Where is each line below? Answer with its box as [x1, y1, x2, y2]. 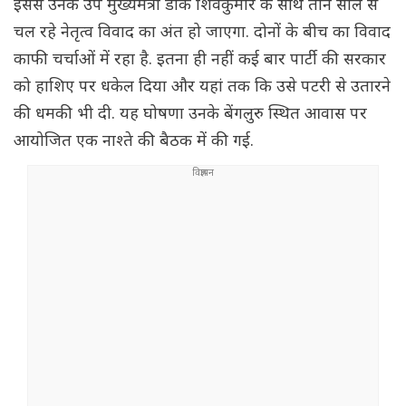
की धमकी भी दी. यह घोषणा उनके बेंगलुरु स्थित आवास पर [14, 104, 367, 126]
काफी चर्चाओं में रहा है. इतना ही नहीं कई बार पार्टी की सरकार [14, 50, 386, 72]
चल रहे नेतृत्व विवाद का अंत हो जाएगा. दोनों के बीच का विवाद [14, 23, 391, 44]
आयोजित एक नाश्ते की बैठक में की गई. [14, 131, 254, 153]
